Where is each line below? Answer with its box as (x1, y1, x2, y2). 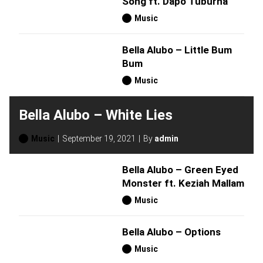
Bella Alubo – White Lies (19, 106, 173, 123)
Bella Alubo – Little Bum (122, 44, 232, 56)
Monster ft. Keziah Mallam (122, 177, 244, 190)
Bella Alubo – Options (122, 226, 221, 238)
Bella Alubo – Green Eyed (122, 164, 238, 176)
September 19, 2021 (62, 134, 136, 143)
